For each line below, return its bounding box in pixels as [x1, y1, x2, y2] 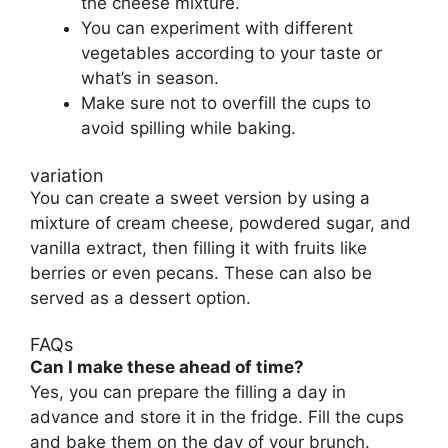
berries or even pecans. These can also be [30, 262, 372, 283]
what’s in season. [81, 68, 219, 89]
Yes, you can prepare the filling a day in [30, 382, 346, 403]
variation [30, 164, 104, 186]
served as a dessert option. [30, 287, 251, 308]
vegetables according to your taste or [81, 43, 382, 64]
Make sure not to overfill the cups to [81, 93, 371, 114]
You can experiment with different [81, 18, 353, 39]
